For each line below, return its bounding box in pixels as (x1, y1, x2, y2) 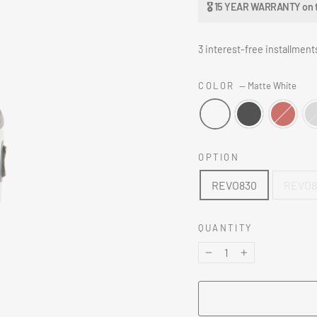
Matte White (247, 80, 296, 92)
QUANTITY (198, 222, 253, 234)
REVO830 (212, 178, 257, 192)
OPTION (198, 151, 240, 163)
